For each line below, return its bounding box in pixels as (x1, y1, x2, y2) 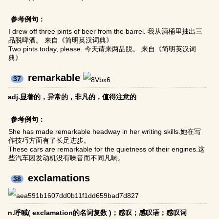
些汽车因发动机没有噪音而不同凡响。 (8, 154, 125, 162)
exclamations (28, 173, 90, 184)
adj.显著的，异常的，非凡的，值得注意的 (8, 93, 137, 101)
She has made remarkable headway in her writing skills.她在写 (8, 128, 201, 136)
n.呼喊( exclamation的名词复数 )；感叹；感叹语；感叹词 (8, 209, 187, 217)
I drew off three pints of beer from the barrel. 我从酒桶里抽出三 (8, 27, 203, 36)
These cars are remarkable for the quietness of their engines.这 (8, 145, 205, 153)
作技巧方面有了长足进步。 (8, 136, 91, 145)
